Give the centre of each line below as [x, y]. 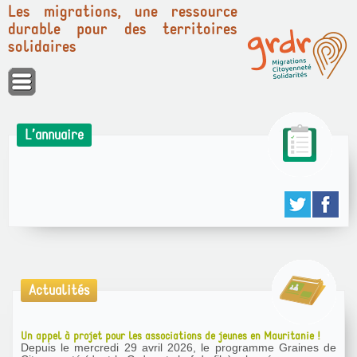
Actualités [59, 290]
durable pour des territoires [123, 29]
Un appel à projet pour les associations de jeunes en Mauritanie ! [172, 336]
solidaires [42, 47]
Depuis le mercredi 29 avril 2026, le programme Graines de [178, 347]
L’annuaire [54, 135]
